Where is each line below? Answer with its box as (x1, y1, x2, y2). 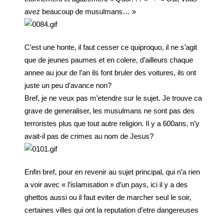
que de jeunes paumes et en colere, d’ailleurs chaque (24, 56, 193, 64)
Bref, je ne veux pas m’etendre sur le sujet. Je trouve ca (24, 94, 202, 102)
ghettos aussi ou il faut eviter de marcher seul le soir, (24, 193, 191, 201)
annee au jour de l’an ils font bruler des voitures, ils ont (24, 68, 196, 77)
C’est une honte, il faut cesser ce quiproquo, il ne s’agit (24, 43, 197, 51)
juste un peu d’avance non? (24, 81, 111, 89)
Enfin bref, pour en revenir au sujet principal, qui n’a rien (24, 168, 200, 176)
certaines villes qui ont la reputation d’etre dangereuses (24, 206, 198, 214)
